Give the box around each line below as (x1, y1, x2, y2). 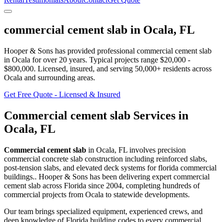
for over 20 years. (30, 55, 87, 64)
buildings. (4, 172, 35, 181)
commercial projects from (4, 190, 85, 199)
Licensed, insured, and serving (38, 64, 135, 73)
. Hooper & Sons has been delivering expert (35, 172, 173, 181)
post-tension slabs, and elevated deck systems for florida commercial (4, 163, 217, 172)
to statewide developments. (104, 190, 190, 199)
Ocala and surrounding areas (4, 73, 93, 82)
